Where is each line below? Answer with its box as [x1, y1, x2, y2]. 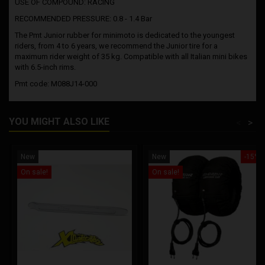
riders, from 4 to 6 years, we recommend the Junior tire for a [15, 41, 218, 50]
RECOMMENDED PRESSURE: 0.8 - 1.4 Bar [15, 14, 152, 23]
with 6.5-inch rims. [15, 62, 76, 72]
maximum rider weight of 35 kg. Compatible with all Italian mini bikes [15, 51, 247, 61]
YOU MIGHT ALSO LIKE [9, 115, 109, 127]
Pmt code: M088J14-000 [15, 79, 97, 88]
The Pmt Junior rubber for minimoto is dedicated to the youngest [15, 30, 235, 40]
